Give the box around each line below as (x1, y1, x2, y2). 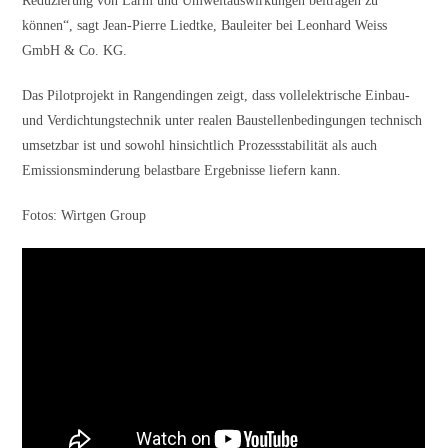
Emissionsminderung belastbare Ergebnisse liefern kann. (22, 162, 342, 178)
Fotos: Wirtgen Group (22, 207, 147, 223)
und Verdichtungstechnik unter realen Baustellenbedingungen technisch (22, 112, 423, 128)
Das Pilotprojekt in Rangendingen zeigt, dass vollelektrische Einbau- (22, 87, 411, 103)
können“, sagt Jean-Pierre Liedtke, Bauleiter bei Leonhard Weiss (22, 17, 388, 33)
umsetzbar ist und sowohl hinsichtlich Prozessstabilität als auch (22, 137, 378, 153)
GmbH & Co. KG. (22, 42, 128, 58)
